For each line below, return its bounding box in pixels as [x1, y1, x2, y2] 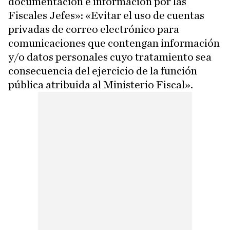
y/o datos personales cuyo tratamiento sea [8, 51, 212, 63]
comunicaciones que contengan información [8, 37, 220, 49]
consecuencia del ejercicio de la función [8, 65, 197, 76]
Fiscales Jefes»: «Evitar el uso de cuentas [8, 10, 204, 21]
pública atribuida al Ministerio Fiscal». [8, 79, 193, 90]
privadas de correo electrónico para [8, 24, 179, 35]
